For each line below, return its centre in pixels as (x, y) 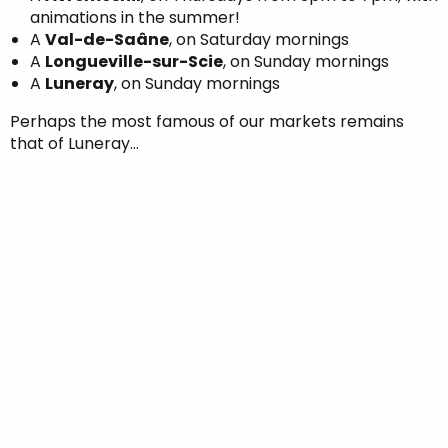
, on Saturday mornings (259, 39)
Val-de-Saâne (107, 39)
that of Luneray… (74, 143)
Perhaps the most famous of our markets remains (207, 121)
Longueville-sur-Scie (134, 61)
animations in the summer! (135, 17)
